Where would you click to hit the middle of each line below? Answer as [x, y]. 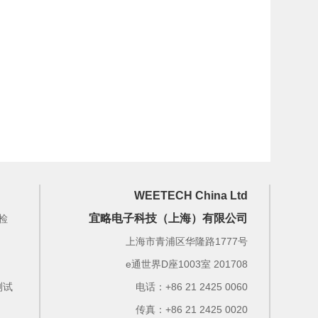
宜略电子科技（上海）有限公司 [168, 218]
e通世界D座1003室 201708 [186, 264]
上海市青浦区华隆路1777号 [186, 241]
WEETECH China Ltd [191, 195]
